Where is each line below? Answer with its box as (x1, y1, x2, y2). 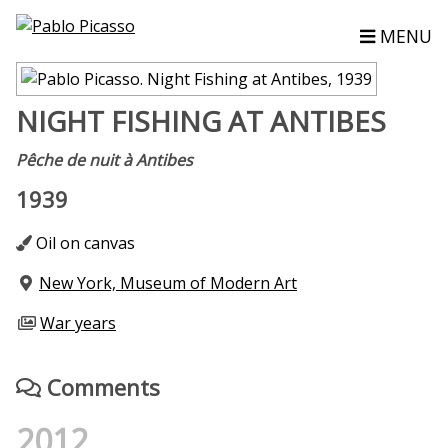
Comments (41, 372, 160, 402)
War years (40, 312, 116, 334)
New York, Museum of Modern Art (39, 272, 297, 294)
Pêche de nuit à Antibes (16, 149, 193, 171)
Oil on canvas (32, 232, 135, 254)
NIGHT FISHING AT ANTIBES (16, 102, 386, 140)
